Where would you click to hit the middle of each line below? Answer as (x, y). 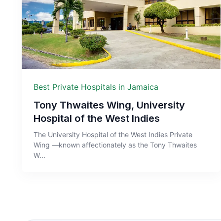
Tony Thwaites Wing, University (109, 105)
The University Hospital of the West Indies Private (113, 134)
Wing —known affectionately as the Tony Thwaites (115, 145)
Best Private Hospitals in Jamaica (96, 87)
